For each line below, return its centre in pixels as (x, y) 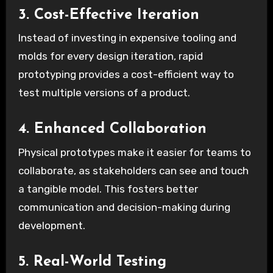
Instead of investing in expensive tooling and (127, 38)
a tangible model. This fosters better (108, 189)
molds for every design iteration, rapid (110, 56)
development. (51, 225)
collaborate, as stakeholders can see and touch (133, 170)
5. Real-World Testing (92, 262)
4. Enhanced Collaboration (112, 129)
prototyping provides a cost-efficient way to (126, 75)
